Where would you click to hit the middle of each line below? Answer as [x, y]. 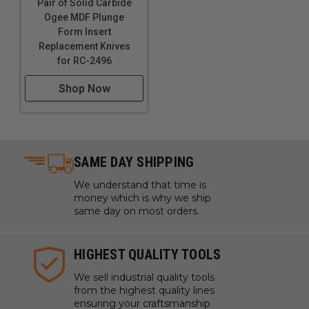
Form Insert [84, 32]
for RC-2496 [84, 61]
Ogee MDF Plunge [84, 17]
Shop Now [84, 89]
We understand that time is [140, 185]
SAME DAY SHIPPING [134, 162]
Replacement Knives [84, 46]
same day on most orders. [137, 211]
